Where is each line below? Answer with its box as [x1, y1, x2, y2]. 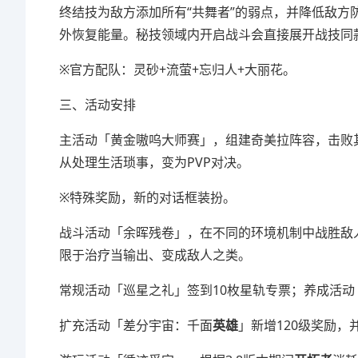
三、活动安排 [59, 96, 136, 113]
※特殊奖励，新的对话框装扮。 [59, 189, 236, 206]
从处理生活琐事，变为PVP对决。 [59, 153, 249, 171]
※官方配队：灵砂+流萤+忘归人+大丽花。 [59, 61, 296, 78]
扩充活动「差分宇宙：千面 [59, 316, 213, 334]
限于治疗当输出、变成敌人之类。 [59, 246, 251, 264]
